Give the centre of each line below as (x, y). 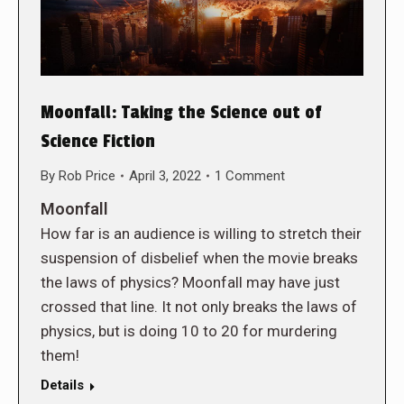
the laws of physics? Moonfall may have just (190, 282)
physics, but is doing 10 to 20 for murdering (189, 331)
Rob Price (87, 175)
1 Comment (250, 175)
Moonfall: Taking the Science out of (181, 112)
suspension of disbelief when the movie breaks (199, 257)
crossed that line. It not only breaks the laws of (199, 306)
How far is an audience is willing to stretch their (201, 233)
